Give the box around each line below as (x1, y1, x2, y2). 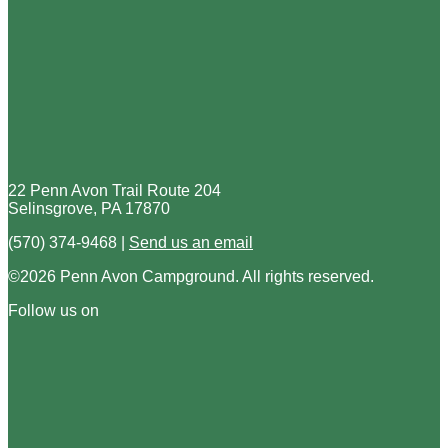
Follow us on (8, 301, 99, 319)
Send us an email (129, 233, 253, 251)
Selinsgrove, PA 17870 (8, 199, 170, 217)
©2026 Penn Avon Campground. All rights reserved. (8, 267, 374, 285)
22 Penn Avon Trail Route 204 (8, 181, 221, 199)
